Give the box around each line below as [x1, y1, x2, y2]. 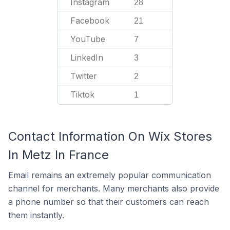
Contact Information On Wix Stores [8, 129, 212, 144]
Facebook [70, 15, 109, 26]
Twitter [70, 71, 97, 81]
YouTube [70, 34, 105, 44]
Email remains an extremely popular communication [8, 170, 211, 180]
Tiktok [70, 89, 94, 100]
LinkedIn [70, 52, 103, 63]
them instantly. [8, 210, 64, 220]
